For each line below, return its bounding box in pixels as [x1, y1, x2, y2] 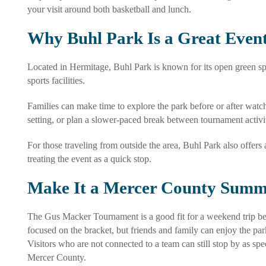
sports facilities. [27, 75, 85, 85]
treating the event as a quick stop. [27, 153, 151, 164]
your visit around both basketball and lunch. [27, 4, 191, 14]
